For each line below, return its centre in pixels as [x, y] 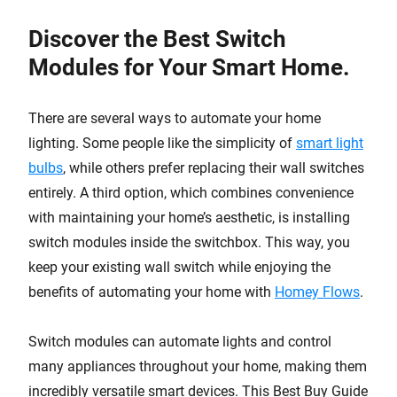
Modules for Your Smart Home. [189, 67]
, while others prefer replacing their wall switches [214, 168]
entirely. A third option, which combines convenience [191, 193]
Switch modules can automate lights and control [180, 342]
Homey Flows [317, 292]
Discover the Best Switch [157, 39]
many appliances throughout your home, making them [198, 366]
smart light [330, 143]
